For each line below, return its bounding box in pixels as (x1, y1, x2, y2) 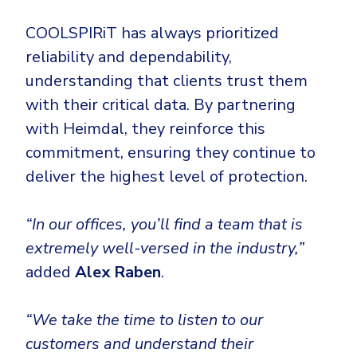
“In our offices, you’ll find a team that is (25, 214, 303, 236)
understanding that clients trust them (25, 70, 308, 92)
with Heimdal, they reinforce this (25, 118, 265, 140)
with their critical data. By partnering (25, 94, 296, 116)
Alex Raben (75, 261, 161, 284)
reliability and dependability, (25, 46, 232, 69)
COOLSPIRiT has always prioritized (25, 22, 279, 45)
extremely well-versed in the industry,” (25, 237, 304, 260)
